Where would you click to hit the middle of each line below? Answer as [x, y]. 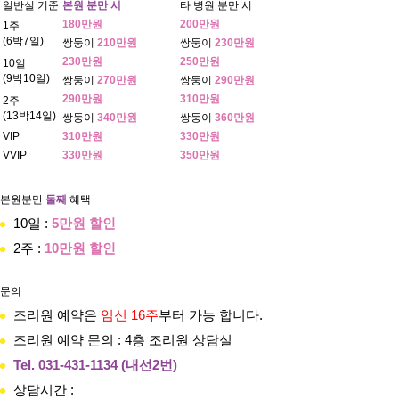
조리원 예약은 [57, 315]
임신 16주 [130, 315]
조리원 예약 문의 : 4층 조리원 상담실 [123, 340]
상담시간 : [44, 390]
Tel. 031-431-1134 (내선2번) [95, 365]
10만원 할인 [80, 248]
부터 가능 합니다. [211, 315]
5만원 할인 [84, 223]
